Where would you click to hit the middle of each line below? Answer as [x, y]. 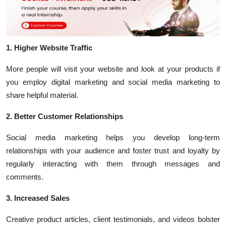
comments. [25, 177]
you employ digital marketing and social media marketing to [113, 82]
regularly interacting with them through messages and [113, 164]
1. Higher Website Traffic [49, 48]
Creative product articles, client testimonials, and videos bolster [113, 219]
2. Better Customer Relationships [65, 116]
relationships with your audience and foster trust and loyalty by [113, 151]
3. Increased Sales [38, 198]
